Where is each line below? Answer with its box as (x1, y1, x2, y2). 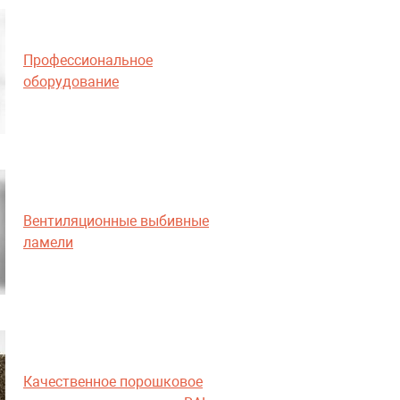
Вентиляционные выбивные (23, 212, 209, 229)
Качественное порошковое (23, 373, 203, 390)
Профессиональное (23, 52, 153, 69)
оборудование (23, 73, 119, 90)
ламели (23, 234, 73, 251)
